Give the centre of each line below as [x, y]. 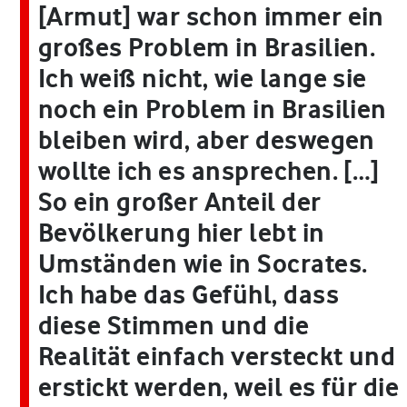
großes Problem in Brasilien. [207, 48]
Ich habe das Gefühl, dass [189, 295]
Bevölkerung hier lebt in [182, 233]
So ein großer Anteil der [180, 202]
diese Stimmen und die [174, 326]
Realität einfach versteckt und [217, 357]
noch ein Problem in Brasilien [213, 109]
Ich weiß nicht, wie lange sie [203, 79]
